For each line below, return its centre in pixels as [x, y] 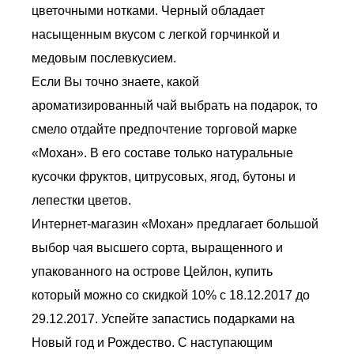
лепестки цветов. [81, 200]
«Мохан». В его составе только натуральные [162, 153]
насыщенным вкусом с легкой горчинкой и [156, 34]
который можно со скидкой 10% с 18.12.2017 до [171, 295]
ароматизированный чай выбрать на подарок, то [175, 105]
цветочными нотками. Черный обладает [148, 11]
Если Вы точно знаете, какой [115, 82]
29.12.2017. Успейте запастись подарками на [163, 319]
